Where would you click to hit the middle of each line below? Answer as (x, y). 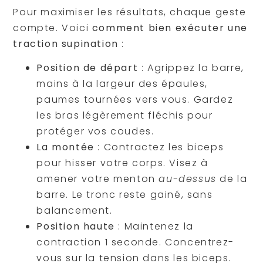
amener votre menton (98, 179)
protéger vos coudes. (95, 131)
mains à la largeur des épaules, (122, 84)
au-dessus (188, 179)
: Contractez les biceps (159, 147)
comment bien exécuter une (170, 28)
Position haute (76, 227)
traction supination (66, 43)
